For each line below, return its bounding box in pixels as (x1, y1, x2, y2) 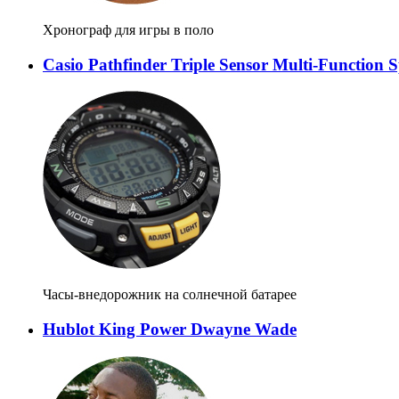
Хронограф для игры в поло (43, 22, 214, 37)
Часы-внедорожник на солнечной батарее (43, 287, 297, 303)
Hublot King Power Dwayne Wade (43, 320, 297, 339)
